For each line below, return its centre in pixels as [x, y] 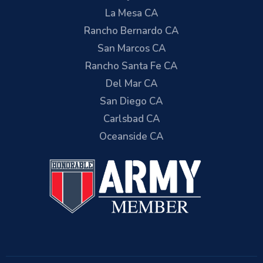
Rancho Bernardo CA [131, 31]
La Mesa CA [131, 13]
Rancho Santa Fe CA [131, 66]
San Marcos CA [131, 48]
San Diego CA [131, 101]
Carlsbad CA [131, 119]
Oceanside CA [131, 136]
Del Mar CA [131, 84]
